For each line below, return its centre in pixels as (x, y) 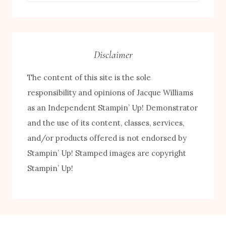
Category (44, 20)
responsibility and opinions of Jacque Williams (110, 93)
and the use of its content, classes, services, (106, 123)
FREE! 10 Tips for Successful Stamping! (93, 129)
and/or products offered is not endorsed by (107, 138)
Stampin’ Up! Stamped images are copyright (107, 153)
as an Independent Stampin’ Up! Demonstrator (112, 108)
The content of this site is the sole (89, 78)
